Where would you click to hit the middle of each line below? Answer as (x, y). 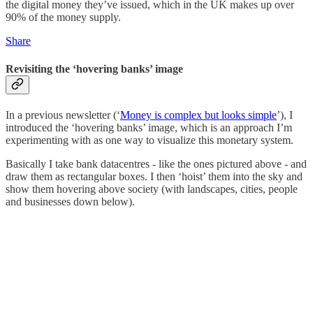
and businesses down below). (70, 201)
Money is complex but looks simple (198, 115)
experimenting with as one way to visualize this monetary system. (150, 140)
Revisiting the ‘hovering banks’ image (94, 68)
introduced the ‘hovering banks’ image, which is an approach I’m (149, 127)
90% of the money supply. (63, 17)
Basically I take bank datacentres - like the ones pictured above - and (156, 163)
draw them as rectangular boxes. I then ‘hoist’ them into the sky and (154, 176)
